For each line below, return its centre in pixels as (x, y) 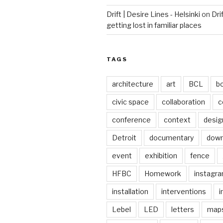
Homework (163, 174)
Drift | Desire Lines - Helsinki (153, 14)
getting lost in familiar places (154, 25)
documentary (171, 138)
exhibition (161, 156)
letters (183, 210)
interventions (184, 192)
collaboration (183, 102)
